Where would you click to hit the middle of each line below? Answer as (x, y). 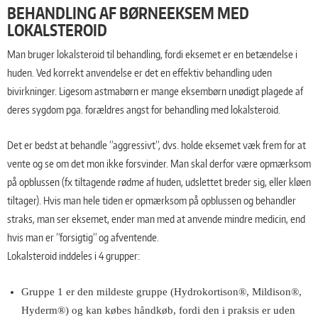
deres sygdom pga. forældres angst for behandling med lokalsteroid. (144, 110)
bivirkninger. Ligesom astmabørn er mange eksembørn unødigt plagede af (155, 92)
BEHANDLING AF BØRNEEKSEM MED (128, 13)
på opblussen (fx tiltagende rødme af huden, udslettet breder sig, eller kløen (159, 182)
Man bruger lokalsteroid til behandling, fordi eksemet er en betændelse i (152, 55)
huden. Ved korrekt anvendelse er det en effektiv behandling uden (139, 73)
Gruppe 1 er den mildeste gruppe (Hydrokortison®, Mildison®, (161, 292)
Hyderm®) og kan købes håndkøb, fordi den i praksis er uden (158, 311)
